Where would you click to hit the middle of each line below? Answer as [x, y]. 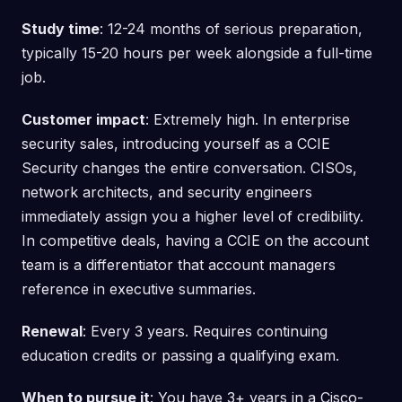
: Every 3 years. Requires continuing [205, 331]
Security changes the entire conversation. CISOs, [189, 167]
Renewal [52, 331]
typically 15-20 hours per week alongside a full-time [197, 52]
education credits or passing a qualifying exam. [180, 355]
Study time [61, 28]
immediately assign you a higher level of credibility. [192, 216]
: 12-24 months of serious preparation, [231, 28]
